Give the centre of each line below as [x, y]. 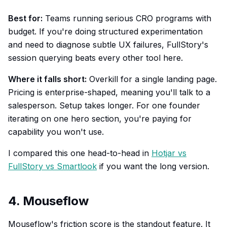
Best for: [25, 18]
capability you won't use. [56, 132]
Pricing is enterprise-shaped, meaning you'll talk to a [109, 92]
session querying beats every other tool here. [96, 58]
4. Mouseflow [48, 201]
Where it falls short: [47, 79]
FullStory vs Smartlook [52, 166]
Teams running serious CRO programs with [127, 18]
